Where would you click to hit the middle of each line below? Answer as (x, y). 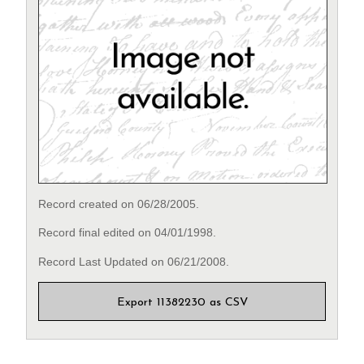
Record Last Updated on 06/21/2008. (134, 261)
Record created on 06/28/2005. (119, 204)
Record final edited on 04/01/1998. (128, 233)
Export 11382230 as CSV (182, 303)
